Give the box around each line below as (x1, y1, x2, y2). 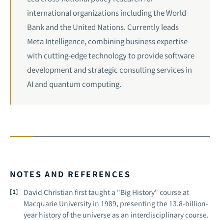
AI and (27, 79, 49, 89)
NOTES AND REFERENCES (10, 168, 131, 180)
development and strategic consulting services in (27, 64, 192, 75)
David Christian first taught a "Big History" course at (24, 187, 189, 197)
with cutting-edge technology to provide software (27, 50, 194, 60)
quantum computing (49, 79, 119, 89)
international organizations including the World (27, 7, 186, 18)
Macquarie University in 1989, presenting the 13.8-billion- (24, 198, 208, 208)
